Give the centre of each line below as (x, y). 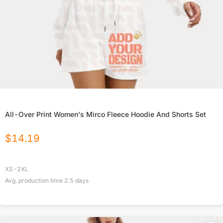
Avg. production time (35, 181)
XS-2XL (17, 169)
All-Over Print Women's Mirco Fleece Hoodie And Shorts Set (106, 114)
